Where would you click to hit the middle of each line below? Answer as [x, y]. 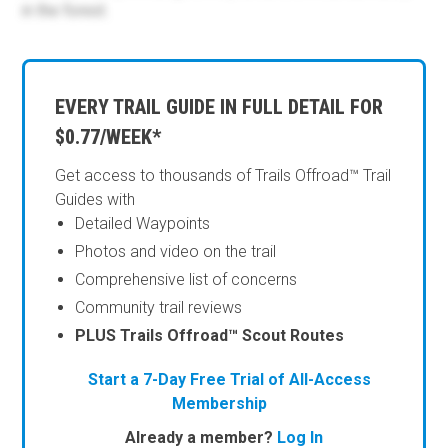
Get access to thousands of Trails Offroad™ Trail [223, 176]
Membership [219, 404]
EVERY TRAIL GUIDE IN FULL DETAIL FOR [219, 106]
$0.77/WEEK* [108, 136]
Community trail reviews [159, 308]
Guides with [95, 200]
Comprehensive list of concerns [186, 280]
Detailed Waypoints [143, 224]
